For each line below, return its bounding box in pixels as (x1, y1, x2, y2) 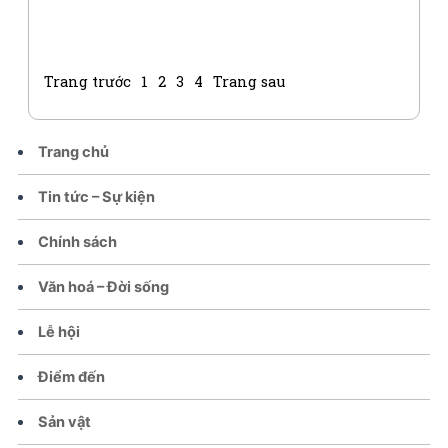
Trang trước (43, 71, 131, 91)
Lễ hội (38, 322, 81, 341)
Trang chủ (38, 142, 110, 161)
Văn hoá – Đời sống (38, 277, 170, 296)
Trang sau (212, 71, 285, 91)
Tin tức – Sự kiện (38, 187, 156, 206)
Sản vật (38, 412, 92, 431)
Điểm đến (38, 367, 106, 386)
